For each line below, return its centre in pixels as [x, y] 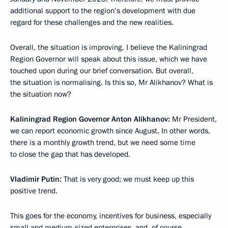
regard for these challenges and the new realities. [92, 22]
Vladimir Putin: [36, 179]
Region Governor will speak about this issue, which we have [109, 59]
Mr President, [193, 119]
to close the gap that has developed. [70, 154]
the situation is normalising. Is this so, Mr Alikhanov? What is [111, 82]
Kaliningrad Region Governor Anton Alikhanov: [90, 119]
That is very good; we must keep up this [128, 179]
